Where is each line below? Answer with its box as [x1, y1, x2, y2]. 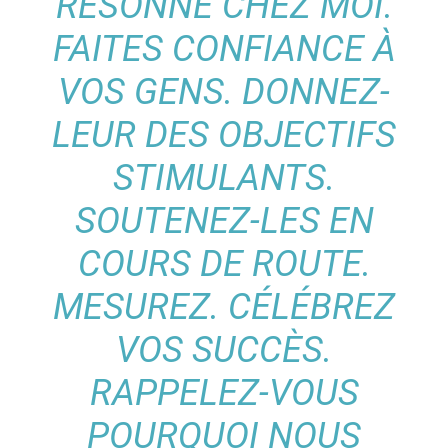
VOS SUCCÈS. [116, 328, 332, 371]
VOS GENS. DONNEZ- [58, 70, 390, 113]
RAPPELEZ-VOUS [89, 371, 359, 414]
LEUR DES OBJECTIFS [52, 113, 396, 156]
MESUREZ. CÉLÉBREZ [53, 285, 395, 328]
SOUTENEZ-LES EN [74, 199, 374, 242]
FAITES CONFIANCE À [52, 27, 396, 70]
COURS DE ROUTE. [77, 242, 371, 285]
